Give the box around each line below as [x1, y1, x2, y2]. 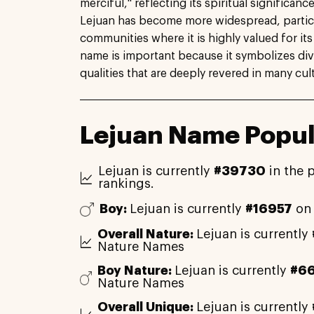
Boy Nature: [97, 264, 175, 278]
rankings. [97, 177, 154, 190]
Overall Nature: [97, 228, 197, 241]
